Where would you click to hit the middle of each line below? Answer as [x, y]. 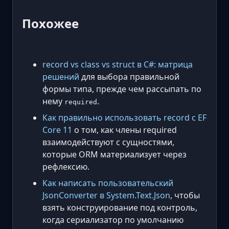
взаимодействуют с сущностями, [108, 142]
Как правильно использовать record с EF [124, 117]
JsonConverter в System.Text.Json [106, 195]
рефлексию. [66, 166]
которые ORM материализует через [114, 154]
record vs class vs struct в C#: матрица [118, 64]
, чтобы [185, 195]
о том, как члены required [124, 130]
